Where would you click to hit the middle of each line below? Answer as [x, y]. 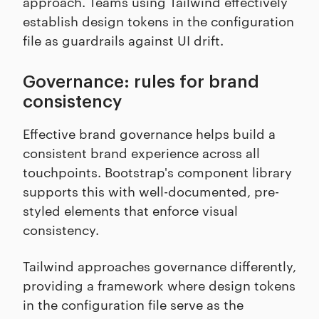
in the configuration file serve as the [133, 304]
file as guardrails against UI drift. [123, 40]
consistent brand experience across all [141, 152]
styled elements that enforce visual [130, 210]
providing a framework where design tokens [159, 285]
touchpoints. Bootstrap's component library [157, 172]
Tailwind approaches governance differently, [159, 266]
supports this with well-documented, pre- [151, 191]
